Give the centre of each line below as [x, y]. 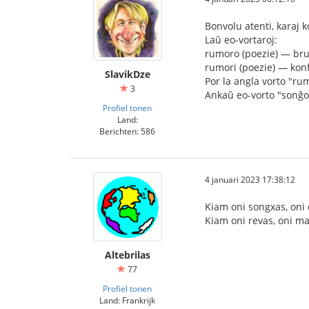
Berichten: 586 [127, 131]
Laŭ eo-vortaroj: [241, 40]
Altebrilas [127, 255]
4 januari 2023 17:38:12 [250, 179]
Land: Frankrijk [127, 300]
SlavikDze [127, 74]
